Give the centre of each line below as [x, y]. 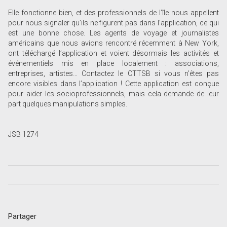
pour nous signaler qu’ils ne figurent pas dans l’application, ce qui [113, 23]
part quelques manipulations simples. [68, 104]
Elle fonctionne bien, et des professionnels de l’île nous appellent [113, 13]
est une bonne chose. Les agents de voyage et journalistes [113, 33]
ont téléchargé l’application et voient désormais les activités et [113, 53]
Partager [23, 216]
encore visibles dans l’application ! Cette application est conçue [113, 84]
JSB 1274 [24, 135]
